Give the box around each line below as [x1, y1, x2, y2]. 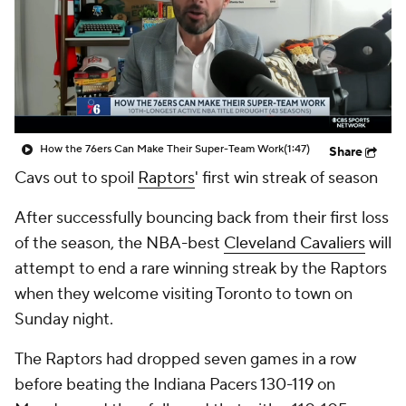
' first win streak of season [195, 168, 378, 188]
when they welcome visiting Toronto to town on [14, 284, 353, 304]
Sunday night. [14, 309, 113, 330]
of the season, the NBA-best [14, 233, 224, 254]
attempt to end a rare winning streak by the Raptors [14, 258, 387, 279]
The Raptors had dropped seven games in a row [14, 349, 356, 370]
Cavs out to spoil [14, 168, 138, 188]
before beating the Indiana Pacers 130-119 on [14, 374, 335, 395]
